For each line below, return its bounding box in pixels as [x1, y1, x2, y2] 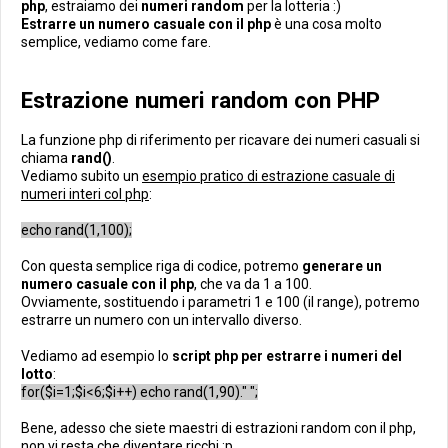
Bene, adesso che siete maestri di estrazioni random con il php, [21, 420, 416, 436]
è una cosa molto [271, 16, 382, 32]
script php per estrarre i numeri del [172, 348, 402, 364]
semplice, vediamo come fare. [21, 34, 211, 50]
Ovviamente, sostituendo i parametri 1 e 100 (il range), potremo [21, 294, 420, 310]
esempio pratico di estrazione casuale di [142, 168, 395, 184]
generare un [302, 258, 382, 274]
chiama [21, 150, 71, 166]
